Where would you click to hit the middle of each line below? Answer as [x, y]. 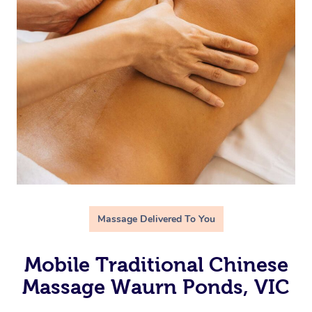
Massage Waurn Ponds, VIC [156, 287]
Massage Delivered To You [156, 219]
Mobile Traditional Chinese [156, 264]
